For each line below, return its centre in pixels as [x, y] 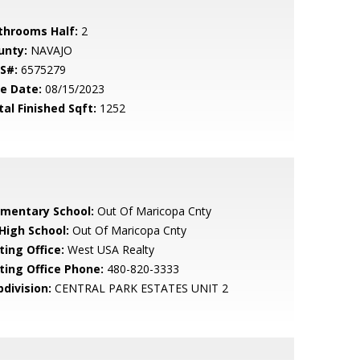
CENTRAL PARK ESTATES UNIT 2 [139, 288]
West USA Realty [109, 250]
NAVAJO [49, 50]
